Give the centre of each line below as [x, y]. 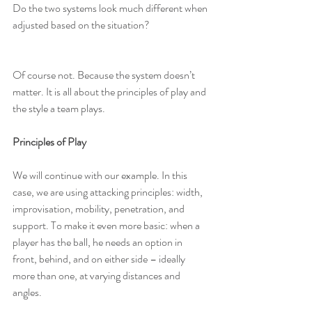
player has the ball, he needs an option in [99, 242]
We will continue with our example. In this [101, 175]
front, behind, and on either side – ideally [100, 259]
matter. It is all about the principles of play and [110, 92]
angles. [27, 292]
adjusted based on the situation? [81, 25]
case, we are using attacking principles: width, [109, 192]
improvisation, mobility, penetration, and [100, 209]
